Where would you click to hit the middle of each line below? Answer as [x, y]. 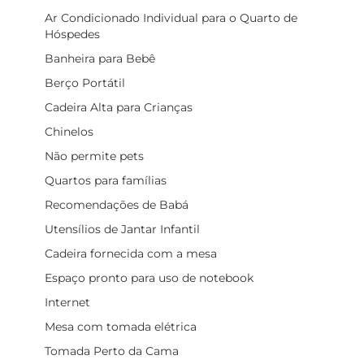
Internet [67, 302]
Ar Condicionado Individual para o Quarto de [171, 17]
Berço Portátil [85, 82]
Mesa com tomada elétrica [121, 326]
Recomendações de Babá [117, 204]
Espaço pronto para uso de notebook [149, 277]
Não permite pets [94, 156]
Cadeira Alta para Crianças [119, 107]
